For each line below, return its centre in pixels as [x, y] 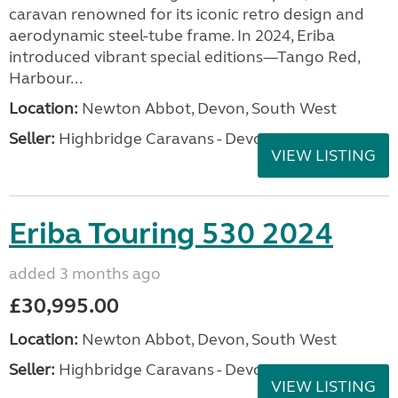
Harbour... [46, 78]
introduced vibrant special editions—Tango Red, [184, 57]
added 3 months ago [85, 274]
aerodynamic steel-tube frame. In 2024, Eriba [172, 36]
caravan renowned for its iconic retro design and [187, 14]
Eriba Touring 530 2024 [171, 234]
